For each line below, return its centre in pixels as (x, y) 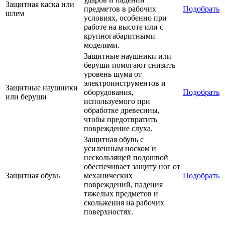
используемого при (117, 101)
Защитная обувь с (114, 140)
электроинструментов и (125, 83)
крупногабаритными (120, 36)
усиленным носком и (120, 149)
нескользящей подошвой (126, 158)
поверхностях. (108, 212)
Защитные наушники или (128, 56)
